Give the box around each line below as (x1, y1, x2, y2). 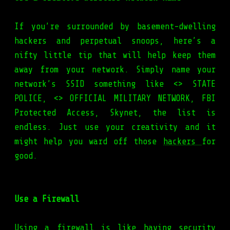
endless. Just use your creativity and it (14, 122, 216, 132)
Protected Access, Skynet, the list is (14, 108, 216, 118)
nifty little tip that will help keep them (14, 50, 216, 61)
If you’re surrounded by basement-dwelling (14, 22, 216, 32)
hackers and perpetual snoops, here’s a (14, 36, 216, 46)
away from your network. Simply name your (14, 65, 216, 75)
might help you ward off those (14, 137, 163, 147)
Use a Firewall (14, 194, 79, 204)
